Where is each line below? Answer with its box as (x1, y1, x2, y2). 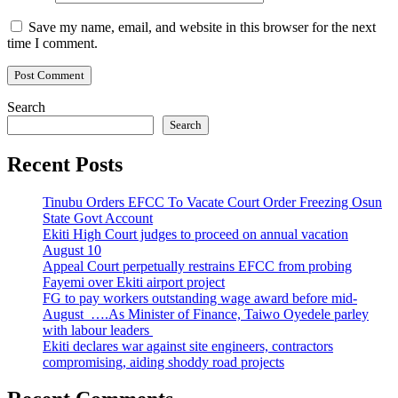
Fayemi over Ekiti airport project (43, 274, 225, 290)
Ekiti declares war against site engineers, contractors (43, 338, 333, 354)
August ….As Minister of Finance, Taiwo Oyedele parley (43, 306, 369, 322)
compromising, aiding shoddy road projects (43, 354, 284, 370)
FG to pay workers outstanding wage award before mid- (43, 290, 357, 306)
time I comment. (7, 35, 98, 51)
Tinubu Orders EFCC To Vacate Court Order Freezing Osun (43, 194, 382, 210)
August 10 (43, 242, 101, 258)
